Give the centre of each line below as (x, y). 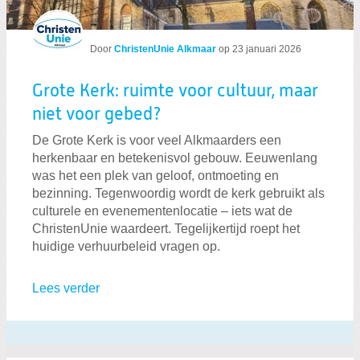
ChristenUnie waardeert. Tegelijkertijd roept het (166, 229)
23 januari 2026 (267, 49)
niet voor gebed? (96, 115)
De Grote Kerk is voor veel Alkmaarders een (157, 141)
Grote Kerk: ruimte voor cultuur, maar (175, 91)
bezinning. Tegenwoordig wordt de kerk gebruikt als (178, 194)
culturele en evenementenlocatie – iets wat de (162, 211)
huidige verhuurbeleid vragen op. (126, 247)
